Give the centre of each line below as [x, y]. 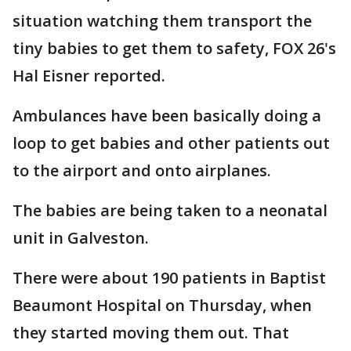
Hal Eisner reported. [89, 76]
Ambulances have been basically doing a [167, 116]
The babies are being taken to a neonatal [170, 210]
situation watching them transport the [162, 21]
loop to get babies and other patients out [171, 143]
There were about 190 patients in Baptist [169, 278]
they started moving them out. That [151, 333]
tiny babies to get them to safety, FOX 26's [174, 48]
